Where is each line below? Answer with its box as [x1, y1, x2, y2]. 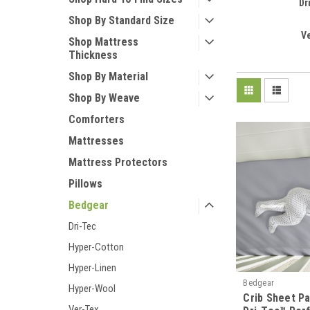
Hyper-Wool [69, 282, 116, 295]
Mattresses [69, 134, 124, 147]
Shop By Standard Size [69, 14, 174, 27]
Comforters [69, 113, 125, 126]
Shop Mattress [69, 35, 138, 48]
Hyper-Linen [69, 262, 116, 274]
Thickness [69, 48, 118, 62]
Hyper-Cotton [69, 241, 124, 253]
